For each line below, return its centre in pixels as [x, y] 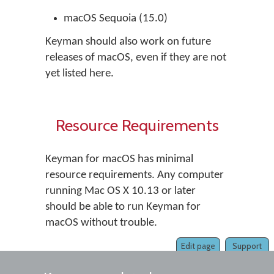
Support [247, 246]
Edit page [198, 246]
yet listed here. [80, 74]
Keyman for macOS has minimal [119, 159]
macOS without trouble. [101, 223]
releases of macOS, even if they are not [136, 58]
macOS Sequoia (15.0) [116, 19]
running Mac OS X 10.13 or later [120, 191]
